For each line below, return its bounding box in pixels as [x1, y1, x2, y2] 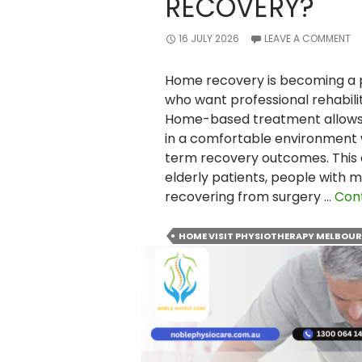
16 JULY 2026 [178, 32, 239, 45]
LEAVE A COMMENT [263, 32, 351, 45]
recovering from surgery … [164, 187, 335, 206]
